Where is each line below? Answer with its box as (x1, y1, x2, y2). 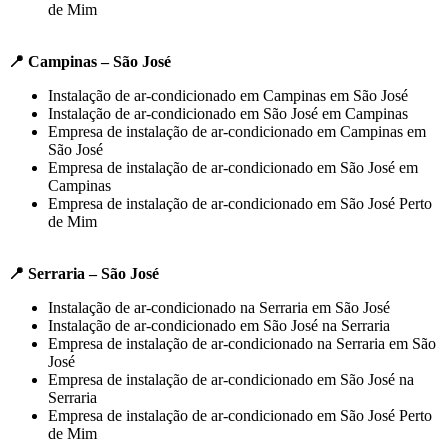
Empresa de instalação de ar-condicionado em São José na (48, 370, 414, 388)
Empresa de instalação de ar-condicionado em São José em (48, 158, 418, 176)
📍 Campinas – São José (8, 52, 171, 70)
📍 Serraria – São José (8, 264, 159, 282)
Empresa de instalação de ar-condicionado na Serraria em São (48, 334, 436, 352)
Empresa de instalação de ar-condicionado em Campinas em (48, 122, 426, 140)
